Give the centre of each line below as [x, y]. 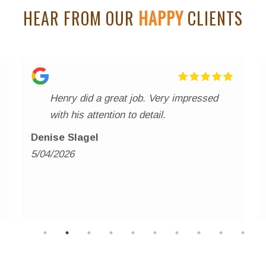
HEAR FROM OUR [81, 18]
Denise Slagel [65, 138]
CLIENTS [213, 18]
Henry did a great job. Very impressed [99, 99]
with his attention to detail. [108, 115]
